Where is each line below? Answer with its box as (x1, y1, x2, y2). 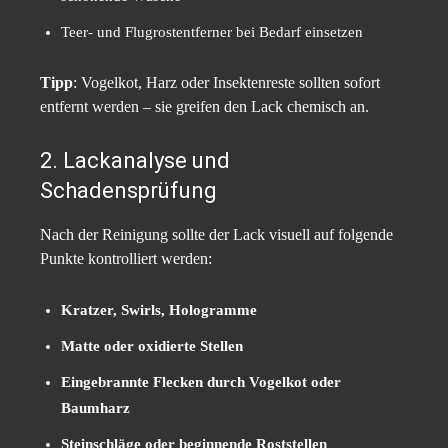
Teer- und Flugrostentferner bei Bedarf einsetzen (61, 24, 363, 41)
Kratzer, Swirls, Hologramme (61, 302, 257, 319)
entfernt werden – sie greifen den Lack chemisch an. (40, 98, 369, 116)
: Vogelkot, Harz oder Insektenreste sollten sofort (73, 74, 380, 92)
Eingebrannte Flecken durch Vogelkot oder (61, 374, 341, 391)
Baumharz (61, 400, 130, 417)
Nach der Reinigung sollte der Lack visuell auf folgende (40, 226, 393, 244)
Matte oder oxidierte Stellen (61, 338, 243, 355)
